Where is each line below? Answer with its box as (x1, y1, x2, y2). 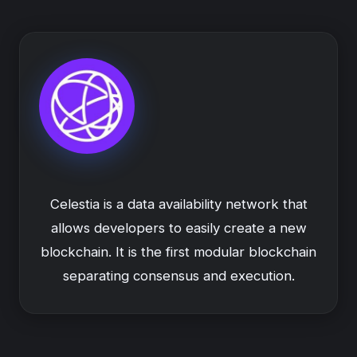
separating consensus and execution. (62, 268, 295, 284)
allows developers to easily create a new (50, 220, 307, 236)
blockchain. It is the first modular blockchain (41, 244, 316, 260)
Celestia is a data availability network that (49, 196, 308, 212)
